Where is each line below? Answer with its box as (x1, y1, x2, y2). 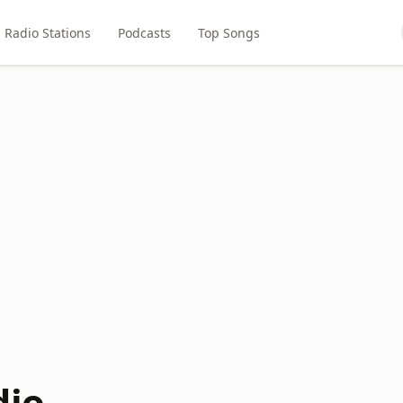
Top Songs (197, 23, 260, 41)
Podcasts (117, 23, 171, 41)
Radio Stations (4, 23, 91, 41)
